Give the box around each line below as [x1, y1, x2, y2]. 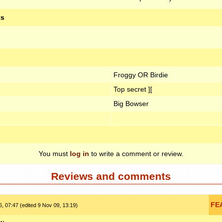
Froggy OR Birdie [113, 71, 168, 79]
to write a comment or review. [89, 149, 183, 158]
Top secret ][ [113, 85, 152, 94]
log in [70, 149, 89, 158]
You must [39, 149, 70, 158]
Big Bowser [113, 100, 149, 108]
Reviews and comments [51, 170, 171, 182]
